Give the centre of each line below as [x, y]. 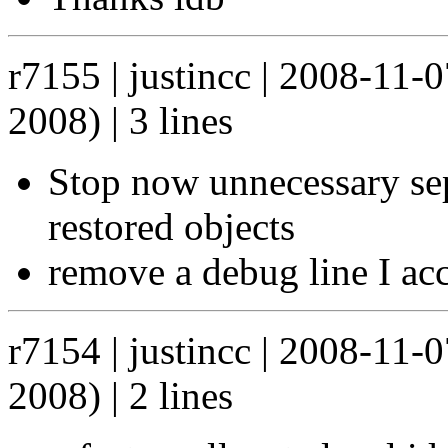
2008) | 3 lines [120, 120]
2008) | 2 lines [120, 395]
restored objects [171, 226]
